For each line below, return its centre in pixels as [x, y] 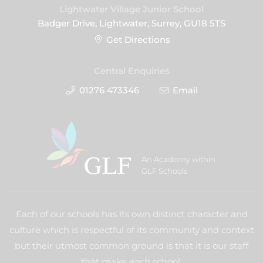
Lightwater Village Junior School [131, 9]
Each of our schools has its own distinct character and [131, 214]
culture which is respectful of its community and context [131, 230]
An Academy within [178, 159]
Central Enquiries [131, 71]
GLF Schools [164, 171]
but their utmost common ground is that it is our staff [131, 246]
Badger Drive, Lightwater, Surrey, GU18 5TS [131, 23]
